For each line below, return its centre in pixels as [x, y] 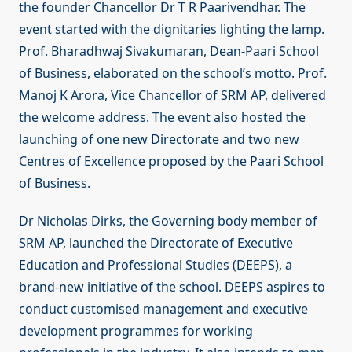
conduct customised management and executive [163, 309]
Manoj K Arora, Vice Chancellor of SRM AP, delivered [172, 95]
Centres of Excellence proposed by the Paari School [171, 161]
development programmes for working [136, 331]
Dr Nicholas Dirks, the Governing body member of [168, 221]
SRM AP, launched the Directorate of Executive [156, 243]
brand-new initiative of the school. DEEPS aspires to [172, 287]
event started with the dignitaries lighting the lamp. [172, 29]
